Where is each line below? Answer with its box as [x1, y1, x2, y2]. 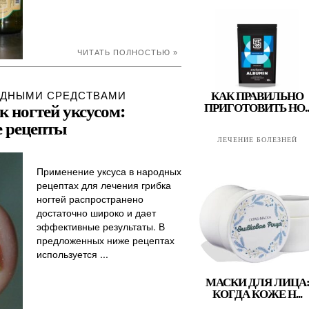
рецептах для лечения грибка [37, 178, 171, 192]
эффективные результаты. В [37, 219, 165, 233]
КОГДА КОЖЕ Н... [212, 288, 302, 301]
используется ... [37, 247, 108, 261]
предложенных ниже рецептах [37, 233, 175, 247]
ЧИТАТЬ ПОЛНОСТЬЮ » [77, 48, 178, 57]
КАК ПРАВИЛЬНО [211, 90, 303, 103]
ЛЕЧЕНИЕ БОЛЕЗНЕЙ [217, 136, 297, 143]
